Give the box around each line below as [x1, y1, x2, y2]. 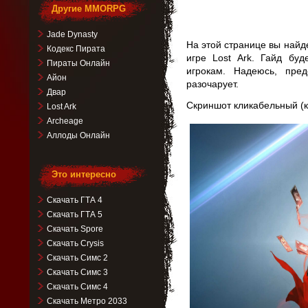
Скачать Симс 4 [46, 282, 108, 291]
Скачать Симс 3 [46, 267, 108, 277]
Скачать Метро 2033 [46, 296, 127, 306]
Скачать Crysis [46, 239, 104, 248]
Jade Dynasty [46, 30, 98, 39]
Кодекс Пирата [46, 44, 105, 54]
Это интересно [51, 169, 116, 179]
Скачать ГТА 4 [46, 195, 102, 205]
